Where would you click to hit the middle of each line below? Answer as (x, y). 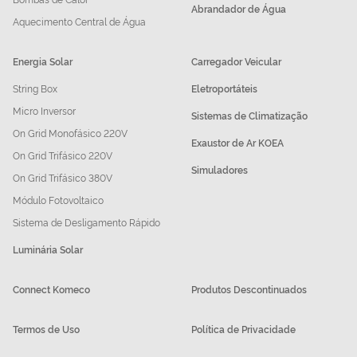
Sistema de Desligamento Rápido (86, 222)
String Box (35, 88)
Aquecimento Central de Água (79, 22)
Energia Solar (43, 61)
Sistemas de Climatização (249, 116)
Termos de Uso (46, 329)
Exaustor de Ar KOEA (237, 143)
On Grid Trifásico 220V (63, 155)
